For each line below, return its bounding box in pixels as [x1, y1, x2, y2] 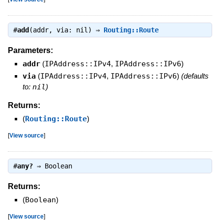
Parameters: [7, 46, 53, 55]
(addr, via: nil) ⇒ [28, 26, 104, 34]
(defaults [181, 71, 209, 80]
